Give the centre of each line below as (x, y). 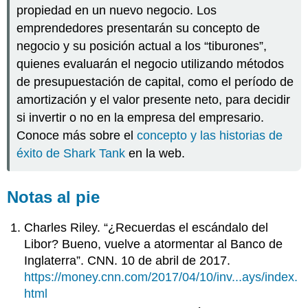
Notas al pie (54, 197)
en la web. (155, 153)
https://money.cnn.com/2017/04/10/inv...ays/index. (161, 277)
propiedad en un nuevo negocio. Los (117, 10)
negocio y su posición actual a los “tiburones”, (142, 46)
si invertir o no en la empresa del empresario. (141, 117)
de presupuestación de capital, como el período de (155, 81)
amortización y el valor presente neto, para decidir (154, 99)
